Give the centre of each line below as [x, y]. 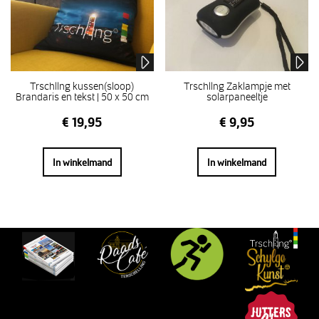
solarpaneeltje [237, 96]
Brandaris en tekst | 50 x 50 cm [82, 96]
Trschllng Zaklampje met [237, 85]
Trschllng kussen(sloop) [82, 85]
